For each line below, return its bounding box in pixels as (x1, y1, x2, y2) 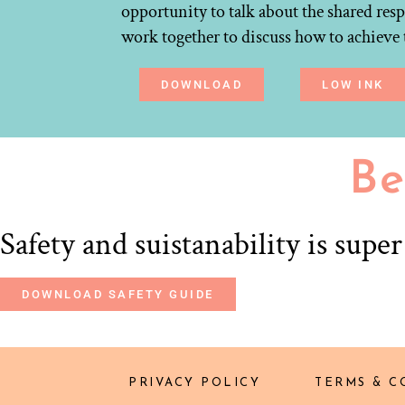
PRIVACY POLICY (128, 376, 261, 389)
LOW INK (322, 77, 384, 91)
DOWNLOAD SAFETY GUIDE (22, 287, 214, 301)
